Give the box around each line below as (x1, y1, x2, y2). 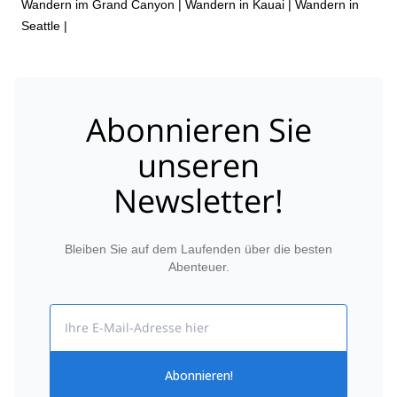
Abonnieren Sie (85, 108, 312, 152)
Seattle (21, 18, 60, 33)
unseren (137, 144, 260, 187)
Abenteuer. (167, 260, 230, 274)
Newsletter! (113, 179, 284, 222)
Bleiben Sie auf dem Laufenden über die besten (65, 242, 332, 256)
